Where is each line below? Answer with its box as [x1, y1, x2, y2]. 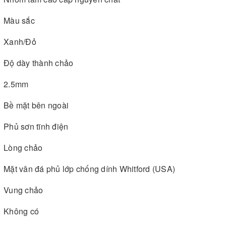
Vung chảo [4, 184, 43, 196]
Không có [4, 205, 39, 217]
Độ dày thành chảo [4, 56, 74, 69]
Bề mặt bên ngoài [4, 99, 69, 111]
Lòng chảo [4, 141, 43, 153]
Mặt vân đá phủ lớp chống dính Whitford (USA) [4, 162, 175, 175]
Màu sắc [4, 14, 35, 26]
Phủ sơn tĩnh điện [4, 120, 69, 132]
